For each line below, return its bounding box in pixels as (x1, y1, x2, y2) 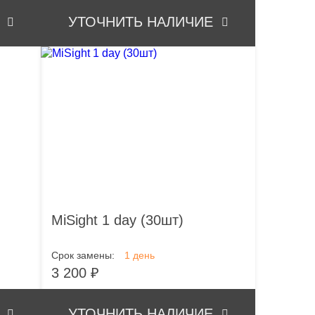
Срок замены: (51, 250, 115, 261)
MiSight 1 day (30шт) (51, 212, 184, 228)
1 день (124, 250, 155, 261)
